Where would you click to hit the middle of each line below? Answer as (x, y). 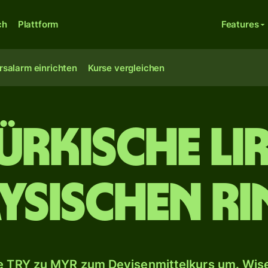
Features (240, 24)
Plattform (38, 24)
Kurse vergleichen (126, 68)
